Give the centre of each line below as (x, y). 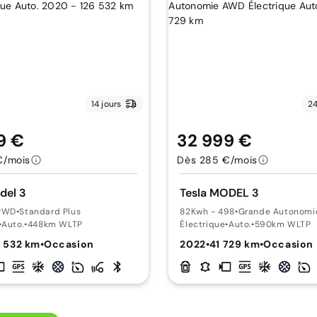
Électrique (203, 224)
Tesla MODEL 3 (220, 193)
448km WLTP (55, 224)
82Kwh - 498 (207, 212)
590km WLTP (283, 224)
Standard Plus (50, 212)
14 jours (106, 104)
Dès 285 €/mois (217, 160)
